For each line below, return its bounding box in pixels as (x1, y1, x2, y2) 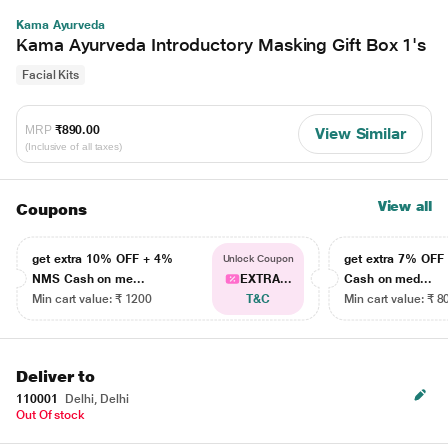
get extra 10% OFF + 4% (32, 252, 173, 266)
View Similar (314, 124, 406, 143)
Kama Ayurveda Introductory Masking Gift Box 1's (16, 34, 427, 55)
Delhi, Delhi (62, 392, 129, 406)
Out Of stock (16, 408, 86, 422)
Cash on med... (344, 272, 433, 286)
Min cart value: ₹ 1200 (32, 292, 153, 306)
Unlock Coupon (222, 253, 294, 264)
